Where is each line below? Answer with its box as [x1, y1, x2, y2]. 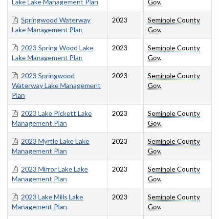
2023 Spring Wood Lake [21, 44, 93, 52]
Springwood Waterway [21, 16, 90, 24]
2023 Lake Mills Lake [21, 193, 83, 201]
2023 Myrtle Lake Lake [21, 137, 89, 146]
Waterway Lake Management [12, 81, 101, 90]
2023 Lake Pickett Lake [21, 109, 92, 118]
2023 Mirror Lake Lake [21, 165, 88, 174]
